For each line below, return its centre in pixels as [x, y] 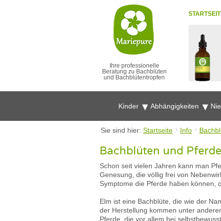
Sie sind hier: [122, 130]
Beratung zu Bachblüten [134, 72]
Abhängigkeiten [176, 106]
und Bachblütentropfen [134, 77]
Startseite [158, 130]
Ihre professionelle [134, 66]
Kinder [129, 106]
